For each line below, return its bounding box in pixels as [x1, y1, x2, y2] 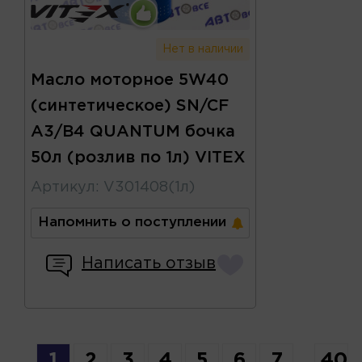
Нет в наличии [162, 44, 243, 55]
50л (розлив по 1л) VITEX [31, 150, 246, 166]
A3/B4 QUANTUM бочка [31, 124, 235, 140]
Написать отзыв [82, 256, 216, 271]
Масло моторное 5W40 [31, 73, 229, 88]
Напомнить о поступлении [38, 217, 226, 229]
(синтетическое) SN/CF [31, 99, 229, 114]
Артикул [31, 181, 95, 195]
